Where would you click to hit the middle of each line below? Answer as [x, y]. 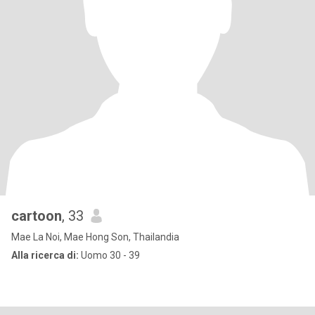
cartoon [37, 216]
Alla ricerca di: [45, 255]
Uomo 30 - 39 [109, 255]
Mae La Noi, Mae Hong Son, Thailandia [95, 237]
